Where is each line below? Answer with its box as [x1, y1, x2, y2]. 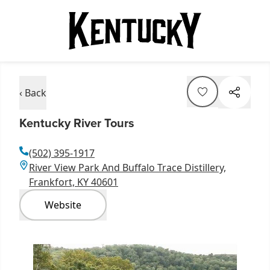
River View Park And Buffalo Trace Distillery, [29, 160, 226, 174]
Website [45, 198, 81, 212]
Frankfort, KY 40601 [29, 175, 118, 189]
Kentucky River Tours [19, 113, 134, 131]
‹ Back [19, 86, 46, 99]
